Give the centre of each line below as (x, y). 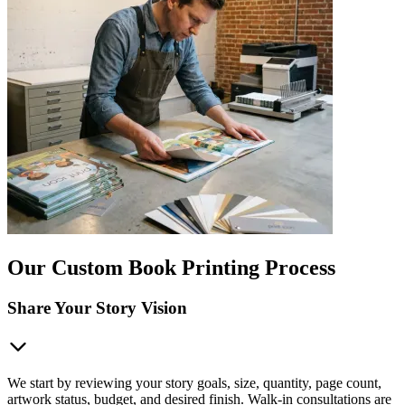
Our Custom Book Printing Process (171, 268)
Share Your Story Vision (97, 308)
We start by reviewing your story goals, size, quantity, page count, (194, 382)
